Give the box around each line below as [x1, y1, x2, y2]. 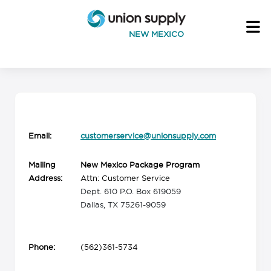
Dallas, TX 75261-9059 [80, 200, 166, 209]
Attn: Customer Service [80, 174, 170, 182]
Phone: [28, 243, 55, 251]
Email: [28, 131, 51, 140]
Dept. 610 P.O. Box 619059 [80, 187, 181, 195]
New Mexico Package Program [80, 160, 200, 169]
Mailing [28, 160, 56, 169]
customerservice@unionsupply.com [80, 131, 216, 140]
